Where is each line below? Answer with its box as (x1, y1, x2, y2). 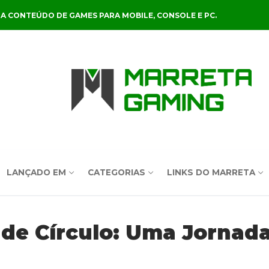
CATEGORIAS (87, 168, 145, 177)
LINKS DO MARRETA (166, 168, 255, 177)
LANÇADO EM (6, 168, 66, 177)
